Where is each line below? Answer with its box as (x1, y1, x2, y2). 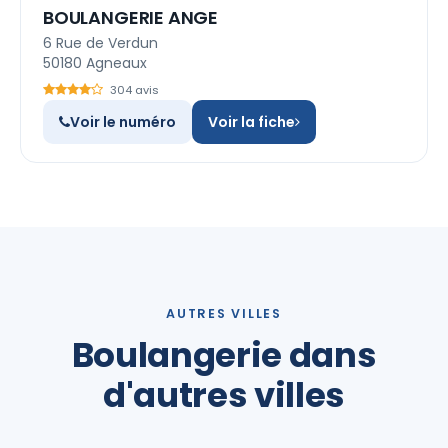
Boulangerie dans (71, 331, 377, 379)
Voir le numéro (70, 112, 176, 132)
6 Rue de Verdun (43, 33, 158, 53)
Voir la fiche (208, 112, 295, 132)
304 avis (110, 82, 159, 98)
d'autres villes (103, 371, 345, 419)
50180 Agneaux (43, 53, 147, 73)
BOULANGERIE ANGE (43, 5, 219, 30)
